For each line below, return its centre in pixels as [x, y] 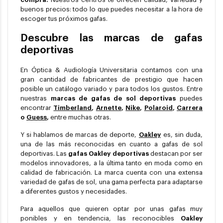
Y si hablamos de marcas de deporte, [80, 135]
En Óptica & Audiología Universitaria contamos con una [111, 70]
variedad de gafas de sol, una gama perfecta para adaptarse [111, 182]
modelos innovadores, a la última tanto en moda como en [111, 163]
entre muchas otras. [81, 117]
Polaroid [158, 108]
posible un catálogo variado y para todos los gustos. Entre [111, 89]
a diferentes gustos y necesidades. [74, 192]
